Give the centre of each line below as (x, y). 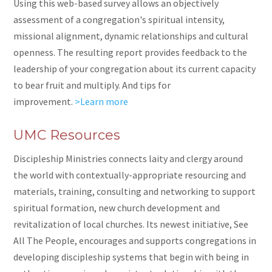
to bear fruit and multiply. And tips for (92, 85)
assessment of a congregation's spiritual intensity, (119, 20)
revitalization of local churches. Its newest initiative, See (131, 224)
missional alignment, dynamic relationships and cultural (131, 36)
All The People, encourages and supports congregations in (135, 241)
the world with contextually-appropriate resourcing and (130, 175)
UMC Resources (67, 135)
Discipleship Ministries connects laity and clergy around (128, 159)
